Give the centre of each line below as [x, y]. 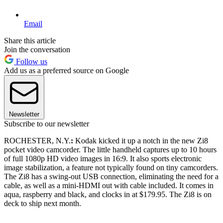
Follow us [31, 61]
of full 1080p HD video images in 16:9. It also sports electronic [103, 158]
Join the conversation [37, 49]
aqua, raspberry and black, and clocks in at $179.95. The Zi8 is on [108, 194]
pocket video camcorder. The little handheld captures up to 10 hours [110, 149]
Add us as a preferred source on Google [66, 70]
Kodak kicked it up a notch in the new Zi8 [141, 140]
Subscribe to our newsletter [47, 123]
